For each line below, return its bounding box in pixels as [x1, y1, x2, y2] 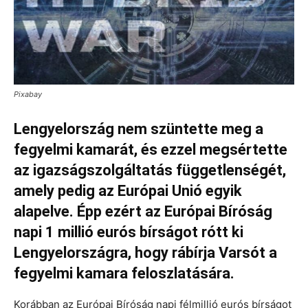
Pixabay [14, 89, 42, 100]
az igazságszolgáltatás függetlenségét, [14, 162, 286, 179]
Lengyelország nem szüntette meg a [14, 120, 263, 138]
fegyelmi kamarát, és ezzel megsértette [14, 141, 287, 159]
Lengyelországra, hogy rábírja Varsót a [14, 244, 277, 262]
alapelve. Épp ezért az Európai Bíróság [14, 203, 272, 221]
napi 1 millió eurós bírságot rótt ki [14, 223, 243, 241]
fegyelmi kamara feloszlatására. [14, 265, 234, 283]
